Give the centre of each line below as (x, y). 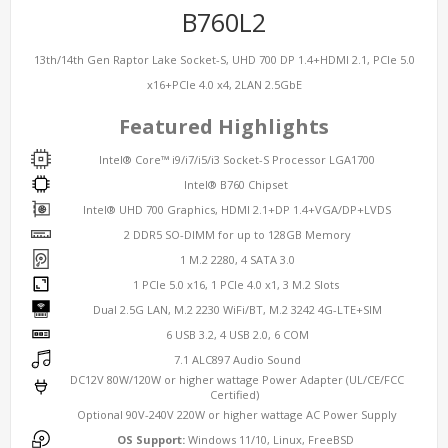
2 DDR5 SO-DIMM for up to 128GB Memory (234, 234)
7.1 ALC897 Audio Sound (234, 359)
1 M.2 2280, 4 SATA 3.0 (234, 259)
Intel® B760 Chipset (234, 184)
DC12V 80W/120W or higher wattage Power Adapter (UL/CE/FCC (234, 379)
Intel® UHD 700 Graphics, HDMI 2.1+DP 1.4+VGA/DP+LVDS (234, 209)
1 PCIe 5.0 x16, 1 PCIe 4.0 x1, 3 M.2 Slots (234, 284)
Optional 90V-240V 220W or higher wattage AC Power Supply (234, 414)
